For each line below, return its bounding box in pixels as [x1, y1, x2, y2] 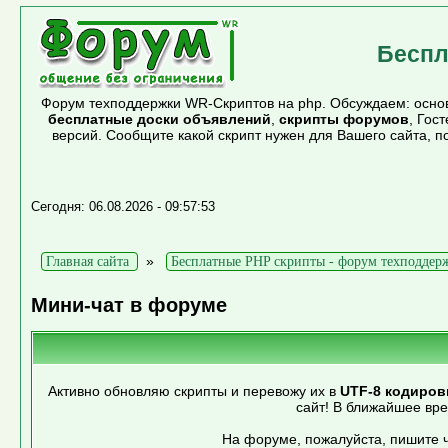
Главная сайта [45, 254, 129, 269]
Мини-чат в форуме [30, 294, 227, 317]
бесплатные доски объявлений [47, 111, 271, 127]
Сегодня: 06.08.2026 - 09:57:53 [30, 199, 215, 214]
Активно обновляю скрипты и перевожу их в [47, 382, 340, 399]
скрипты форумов [278, 111, 409, 127]
